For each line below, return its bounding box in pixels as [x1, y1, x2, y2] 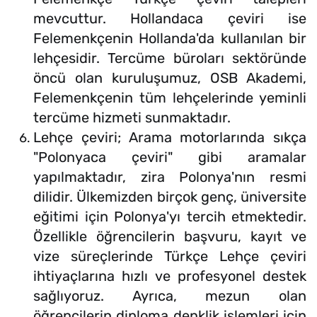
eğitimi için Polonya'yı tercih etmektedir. [33, 208, 306, 226]
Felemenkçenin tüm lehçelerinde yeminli [33, 89, 306, 107]
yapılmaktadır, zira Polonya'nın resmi [33, 168, 306, 186]
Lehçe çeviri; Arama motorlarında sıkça [33, 129, 306, 146]
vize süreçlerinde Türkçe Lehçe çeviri [33, 248, 306, 265]
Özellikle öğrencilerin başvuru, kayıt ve [33, 228, 306, 246]
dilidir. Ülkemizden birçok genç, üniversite [33, 188, 306, 206]
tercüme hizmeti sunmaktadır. [33, 109, 231, 127]
